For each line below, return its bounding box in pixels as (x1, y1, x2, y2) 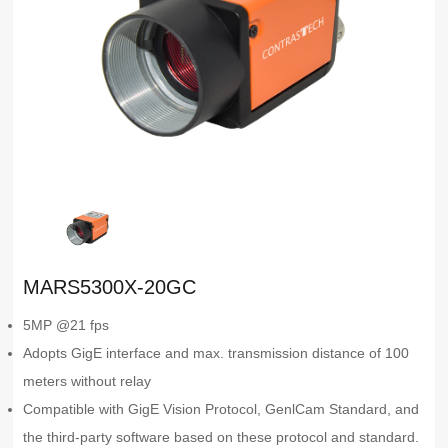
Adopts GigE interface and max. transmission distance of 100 (23, 345, 410, 362)
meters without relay (23, 373, 152, 390)
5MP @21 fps (23, 317, 110, 334)
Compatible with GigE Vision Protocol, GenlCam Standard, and (23, 401, 420, 418)
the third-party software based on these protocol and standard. (23, 429, 420, 446)
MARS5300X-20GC (23, 276, 197, 299)
